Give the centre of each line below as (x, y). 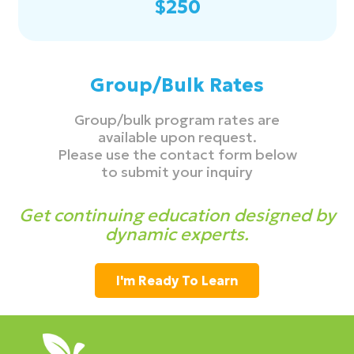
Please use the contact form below (177, 154)
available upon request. (177, 137)
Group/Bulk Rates (177, 85)
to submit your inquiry (177, 171)
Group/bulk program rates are (177, 119)
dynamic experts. (177, 234)
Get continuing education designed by (177, 215)
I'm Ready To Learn (177, 280)
